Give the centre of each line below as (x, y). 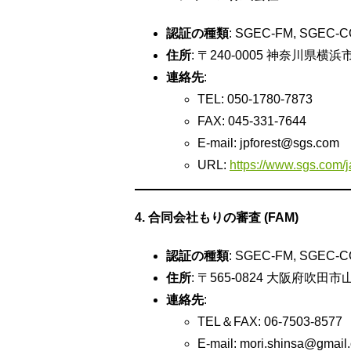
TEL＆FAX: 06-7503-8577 (270, 322)
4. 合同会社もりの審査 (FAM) (217, 218)
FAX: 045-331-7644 (252, 121)
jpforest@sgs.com (289, 143)
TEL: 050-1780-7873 (255, 99)
